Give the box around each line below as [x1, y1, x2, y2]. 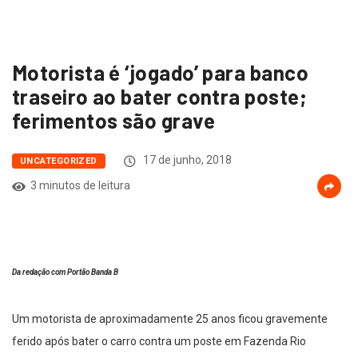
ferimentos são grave [12, 107, 215, 133]
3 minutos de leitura [30, 178, 130, 192]
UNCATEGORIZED [20, 155, 97, 166]
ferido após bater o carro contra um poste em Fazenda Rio [12, 334, 306, 348]
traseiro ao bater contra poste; [12, 83, 307, 109]
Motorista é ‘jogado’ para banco [12, 59, 308, 85]
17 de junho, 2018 [140, 153, 232, 166]
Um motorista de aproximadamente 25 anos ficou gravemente [12, 312, 328, 325]
